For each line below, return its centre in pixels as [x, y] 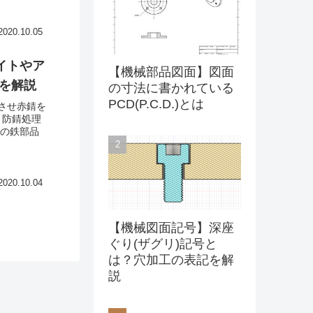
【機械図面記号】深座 [171, 228]
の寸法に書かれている [171, 88]
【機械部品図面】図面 [171, 72]
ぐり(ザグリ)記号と [163, 244]
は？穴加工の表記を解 [171, 260]
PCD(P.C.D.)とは [156, 104]
